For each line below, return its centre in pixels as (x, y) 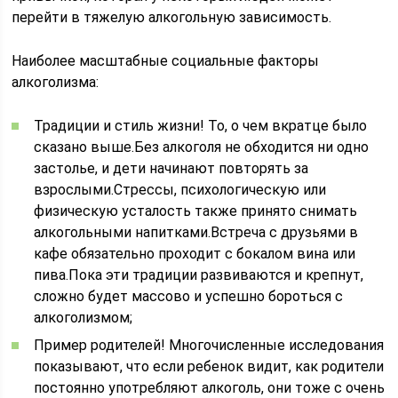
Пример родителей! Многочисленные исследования (209, 345)
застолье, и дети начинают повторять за (171, 168)
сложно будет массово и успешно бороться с (189, 296)
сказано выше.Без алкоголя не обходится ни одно (202, 147)
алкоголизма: (56, 82)
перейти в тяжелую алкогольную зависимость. (172, 17)
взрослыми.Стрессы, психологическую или (180, 190)
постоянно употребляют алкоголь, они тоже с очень (210, 388)
